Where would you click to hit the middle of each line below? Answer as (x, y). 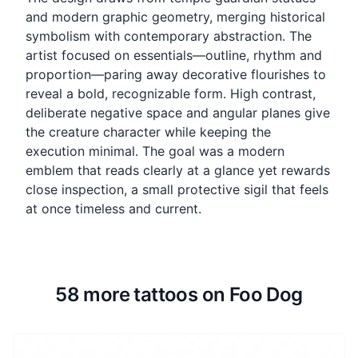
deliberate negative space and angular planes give (178, 113)
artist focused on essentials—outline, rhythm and (174, 56)
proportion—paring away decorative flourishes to (176, 75)
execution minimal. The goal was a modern (155, 151)
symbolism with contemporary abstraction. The (169, 36)
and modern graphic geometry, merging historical (175, 17)
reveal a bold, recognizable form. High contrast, (171, 94)
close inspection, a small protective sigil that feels (177, 190)
